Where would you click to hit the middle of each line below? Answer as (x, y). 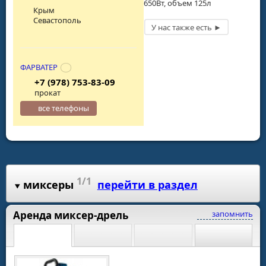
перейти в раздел (147, 185)
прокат (47, 93)
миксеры (48, 185)
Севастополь (58, 20)
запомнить (232, 213)
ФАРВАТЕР (39, 67)
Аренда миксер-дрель (71, 215)
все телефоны (64, 108)
